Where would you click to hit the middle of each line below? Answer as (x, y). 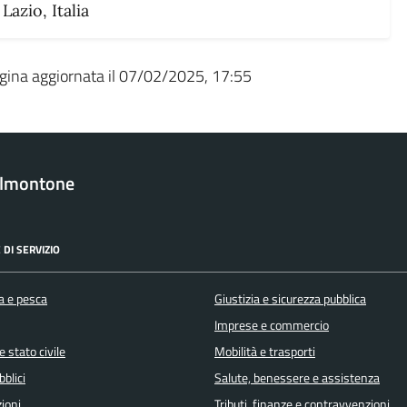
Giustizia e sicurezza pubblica (290, 298)
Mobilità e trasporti (265, 351)
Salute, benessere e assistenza (297, 377)
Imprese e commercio (272, 325)
